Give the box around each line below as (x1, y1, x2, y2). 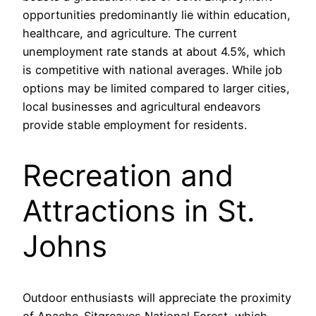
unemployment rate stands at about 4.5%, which (23, 44, 286, 59)
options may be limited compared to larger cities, (23, 80, 290, 95)
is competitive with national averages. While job (23, 62, 282, 77)
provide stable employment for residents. (23, 117, 247, 132)
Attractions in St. (23, 193, 255, 229)
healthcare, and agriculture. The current (23, 25, 237, 40)
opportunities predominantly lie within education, (23, 7, 291, 22)
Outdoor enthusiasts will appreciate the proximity (23, 291, 291, 305)
